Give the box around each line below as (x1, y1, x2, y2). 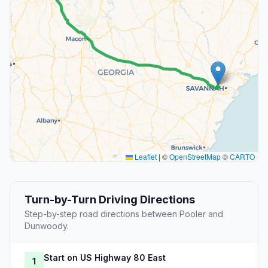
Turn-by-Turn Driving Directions (25, 193, 195, 206)
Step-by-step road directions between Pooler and (25, 209, 223, 220)
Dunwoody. (25, 221, 69, 232)
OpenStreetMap (169, 151, 221, 162)
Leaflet (133, 151, 157, 162)
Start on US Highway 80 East (44, 252, 166, 263)
